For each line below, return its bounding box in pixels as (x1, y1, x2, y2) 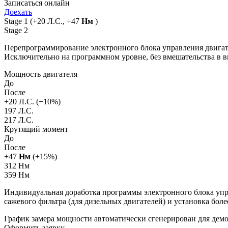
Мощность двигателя (4, 70, 77, 79)
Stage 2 (4, 26, 28, 35)
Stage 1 (4, 17, 28, 26)
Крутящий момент (4, 125, 68, 134)
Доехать (4, 8, 32, 17)
